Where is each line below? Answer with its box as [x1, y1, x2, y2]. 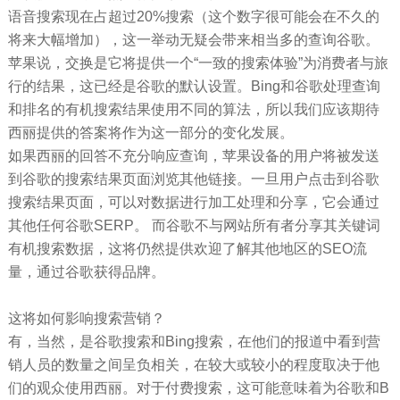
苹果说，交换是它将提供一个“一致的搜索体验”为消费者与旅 [7, 54, 388, 71]
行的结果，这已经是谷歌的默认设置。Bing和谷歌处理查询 [7, 78, 380, 94]
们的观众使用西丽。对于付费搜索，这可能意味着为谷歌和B [7, 379, 389, 396]
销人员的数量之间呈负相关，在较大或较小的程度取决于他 [7, 356, 379, 372]
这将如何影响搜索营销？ [7, 310, 165, 326]
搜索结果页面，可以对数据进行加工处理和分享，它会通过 [7, 194, 379, 210]
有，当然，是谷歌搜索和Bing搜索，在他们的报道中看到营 [7, 333, 380, 349]
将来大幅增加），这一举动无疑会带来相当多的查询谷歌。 [7, 31, 379, 47]
